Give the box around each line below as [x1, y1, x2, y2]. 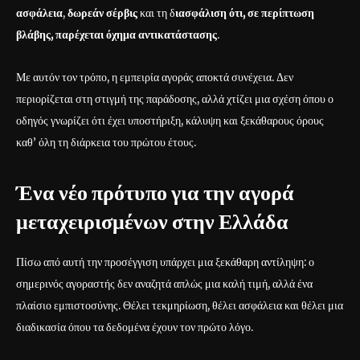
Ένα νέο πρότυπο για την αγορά [16, 179, 294, 206]
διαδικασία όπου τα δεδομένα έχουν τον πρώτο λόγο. [16, 320, 253, 335]
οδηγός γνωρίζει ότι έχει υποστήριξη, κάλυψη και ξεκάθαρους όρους [16, 113, 324, 129]
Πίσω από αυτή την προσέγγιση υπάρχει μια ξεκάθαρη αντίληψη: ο [16, 255, 314, 270]
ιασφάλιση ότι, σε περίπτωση [175, 6, 314, 21]
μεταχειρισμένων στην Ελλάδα [16, 208, 288, 235]
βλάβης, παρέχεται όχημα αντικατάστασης [16, 27, 217, 43]
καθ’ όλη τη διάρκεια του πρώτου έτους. [16, 135, 196, 150]
